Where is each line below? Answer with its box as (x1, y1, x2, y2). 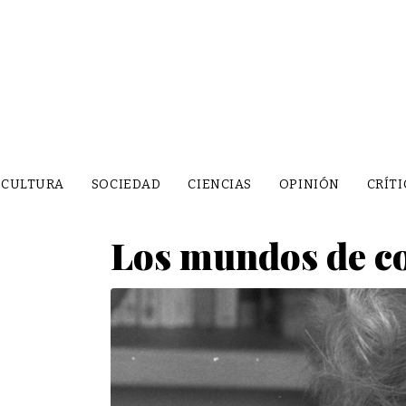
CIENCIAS (188, 176, 252, 192)
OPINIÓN (278, 176, 340, 192)
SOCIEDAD (91, 176, 161, 192)
